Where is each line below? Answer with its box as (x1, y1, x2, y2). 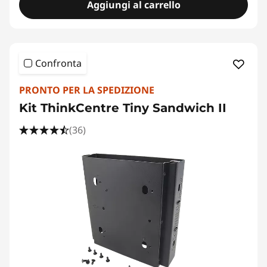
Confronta (35, 57, 82, 70)
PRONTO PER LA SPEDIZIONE (19, 83, 154, 97)
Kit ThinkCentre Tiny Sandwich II (19, 101, 226, 115)
